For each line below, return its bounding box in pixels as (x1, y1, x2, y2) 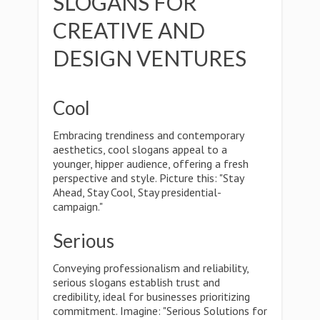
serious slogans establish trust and (53, 275, 220, 289)
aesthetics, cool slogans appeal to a (53, 142, 227, 156)
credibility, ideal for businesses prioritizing (53, 289, 250, 304)
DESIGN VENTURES (53, 45, 246, 71)
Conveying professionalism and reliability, (53, 261, 249, 275)
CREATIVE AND (53, 17, 205, 43)
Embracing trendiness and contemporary (53, 128, 244, 142)
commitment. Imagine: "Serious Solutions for (53, 304, 267, 318)
